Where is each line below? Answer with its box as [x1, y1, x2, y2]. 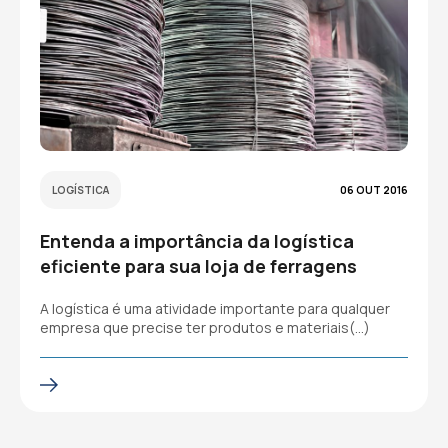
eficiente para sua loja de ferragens [40, 254, 357, 278]
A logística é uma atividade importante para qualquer [40, 299, 390, 318]
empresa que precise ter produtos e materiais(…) [40, 318, 370, 337]
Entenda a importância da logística [40, 229, 354, 253]
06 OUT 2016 [340, 183, 408, 197]
